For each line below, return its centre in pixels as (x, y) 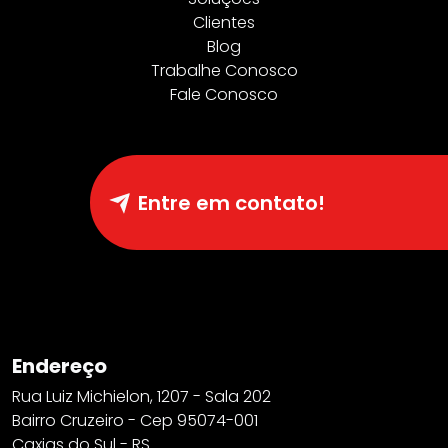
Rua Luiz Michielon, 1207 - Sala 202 (141, 396)
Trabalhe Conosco (224, 70)
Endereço (59, 366)
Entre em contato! (231, 202)
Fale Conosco (224, 94)
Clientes (224, 22)
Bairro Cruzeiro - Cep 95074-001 (135, 420)
